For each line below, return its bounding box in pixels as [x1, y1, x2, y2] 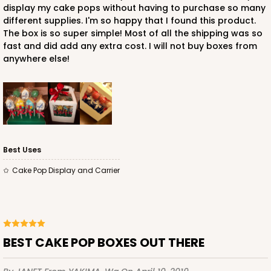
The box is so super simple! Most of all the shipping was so [3, 27, 263, 40]
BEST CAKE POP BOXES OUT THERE [11, 234, 204, 252]
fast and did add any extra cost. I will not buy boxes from [3, 40, 257, 53]
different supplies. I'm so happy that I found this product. [3, 15, 256, 27]
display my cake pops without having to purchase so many [3, 2, 266, 15]
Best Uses [3, 145, 41, 155]
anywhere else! [3, 53, 70, 65]
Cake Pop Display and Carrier [18, 165, 120, 176]
